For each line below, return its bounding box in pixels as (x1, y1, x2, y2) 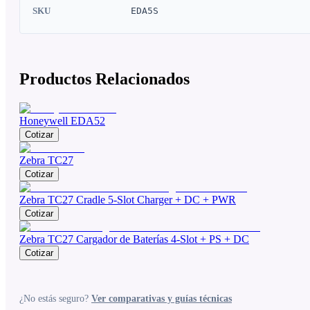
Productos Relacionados (19, 70, 190, 89)
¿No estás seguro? (19, 293, 91, 304)
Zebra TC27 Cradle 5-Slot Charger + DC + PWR (19, 194, 236, 206)
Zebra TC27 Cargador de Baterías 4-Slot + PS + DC (19, 233, 249, 246)
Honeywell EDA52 (19, 115, 105, 127)
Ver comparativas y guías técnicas (91, 293, 232, 304)
